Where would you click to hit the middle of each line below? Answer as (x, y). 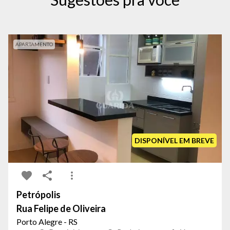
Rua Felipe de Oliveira (61, 209)
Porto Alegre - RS (47, 222)
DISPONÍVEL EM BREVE (174, 141)
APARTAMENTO (34, 44)
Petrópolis (39, 195)
